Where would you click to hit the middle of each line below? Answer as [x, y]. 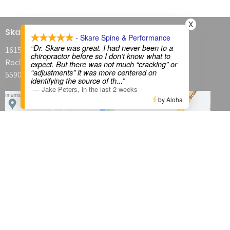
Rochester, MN [31, 62]
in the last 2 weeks [110, 89]
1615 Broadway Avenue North [56, 50]
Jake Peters [60, 89]
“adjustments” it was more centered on [94, 72]
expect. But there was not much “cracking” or [104, 64]
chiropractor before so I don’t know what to [101, 56]
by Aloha [170, 99]
